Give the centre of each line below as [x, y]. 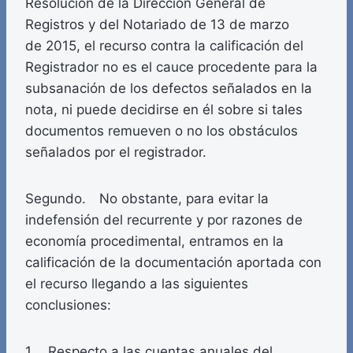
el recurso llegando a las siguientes [137, 284]
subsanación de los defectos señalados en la [169, 89]
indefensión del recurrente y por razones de [164, 220]
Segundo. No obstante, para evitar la [147, 199]
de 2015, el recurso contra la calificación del [164, 46]
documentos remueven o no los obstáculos [162, 131]
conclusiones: [68, 305]
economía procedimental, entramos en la [154, 242]
